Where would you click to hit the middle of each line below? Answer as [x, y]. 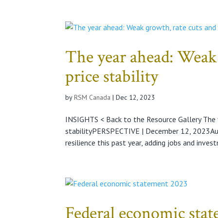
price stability [112, 76]
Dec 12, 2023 [136, 97]
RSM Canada [92, 97]
